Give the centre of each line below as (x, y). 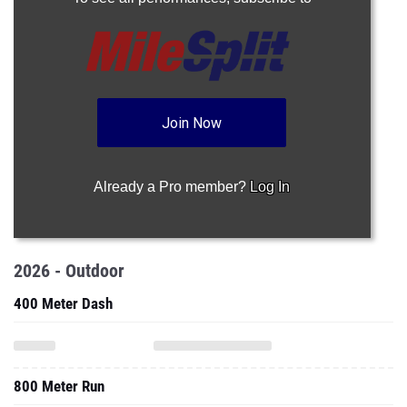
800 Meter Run (59, 386)
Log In (270, 187)
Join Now (192, 123)
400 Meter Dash (63, 303)
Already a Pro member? (172, 187)
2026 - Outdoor (69, 271)
